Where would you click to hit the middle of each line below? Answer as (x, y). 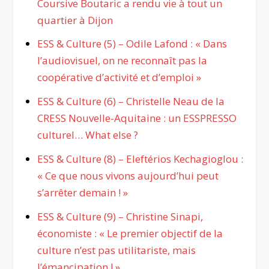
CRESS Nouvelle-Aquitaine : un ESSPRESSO (137, 118)
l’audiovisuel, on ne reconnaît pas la (122, 61)
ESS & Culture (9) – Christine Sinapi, (120, 217)
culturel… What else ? (87, 135)
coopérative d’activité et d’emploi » (119, 77)
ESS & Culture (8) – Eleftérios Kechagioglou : (140, 159)
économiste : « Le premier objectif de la (130, 234)
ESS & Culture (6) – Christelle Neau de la (131, 101)
